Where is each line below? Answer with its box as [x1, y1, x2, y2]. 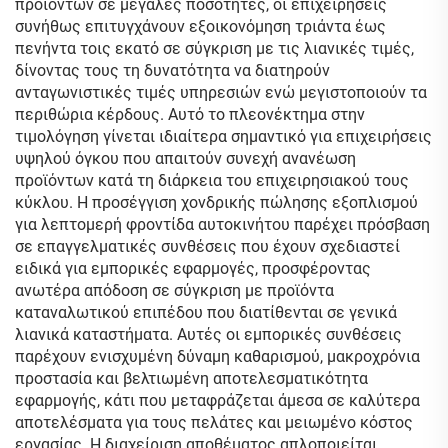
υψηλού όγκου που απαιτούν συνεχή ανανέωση [15, 149, 356, 168]
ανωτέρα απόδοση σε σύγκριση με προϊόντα [15, 281, 334, 300]
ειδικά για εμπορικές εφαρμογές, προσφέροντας [15, 259, 371, 278]
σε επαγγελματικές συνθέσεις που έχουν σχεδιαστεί [15, 237, 400, 256]
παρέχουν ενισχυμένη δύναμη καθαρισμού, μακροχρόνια [15, 347, 420, 366]
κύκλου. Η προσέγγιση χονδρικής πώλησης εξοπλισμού [15, 193, 418, 212]
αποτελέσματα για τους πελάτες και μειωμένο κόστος [15, 413, 413, 432]
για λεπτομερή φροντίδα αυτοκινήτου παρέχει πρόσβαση [15, 215, 430, 234]
